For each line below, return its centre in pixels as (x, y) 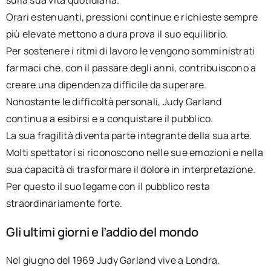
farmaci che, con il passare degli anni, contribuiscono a (131, 67)
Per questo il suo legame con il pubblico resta (108, 186)
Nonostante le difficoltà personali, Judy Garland (114, 101)
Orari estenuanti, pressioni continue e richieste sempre (132, 17)
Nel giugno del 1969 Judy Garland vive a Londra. (113, 260)
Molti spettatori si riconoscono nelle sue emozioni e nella (134, 152)
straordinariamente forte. (64, 203)
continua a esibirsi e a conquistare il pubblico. (109, 118)
